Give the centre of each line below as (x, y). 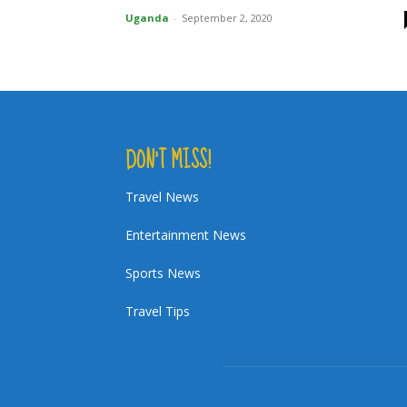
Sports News (163, 273)
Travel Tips (158, 311)
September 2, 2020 (227, 18)
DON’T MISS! (168, 160)
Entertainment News (186, 235)
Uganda (147, 18)
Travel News (162, 197)
